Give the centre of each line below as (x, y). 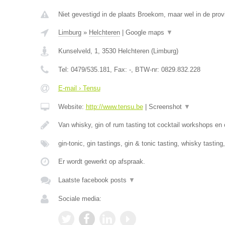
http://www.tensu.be (114, 107)
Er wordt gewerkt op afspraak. (101, 161)
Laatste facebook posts (93, 180)
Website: (72, 107)
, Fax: (119, 70)
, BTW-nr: (146, 70)
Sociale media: (80, 199)
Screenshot (166, 107)
